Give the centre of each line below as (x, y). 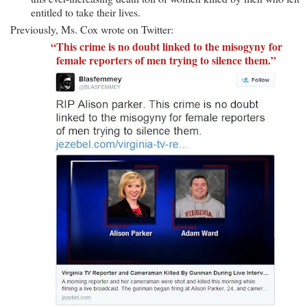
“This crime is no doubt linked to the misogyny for (166, 46)
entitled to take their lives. (86, 12)
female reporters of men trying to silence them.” (166, 60)
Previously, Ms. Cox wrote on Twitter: (92, 29)
